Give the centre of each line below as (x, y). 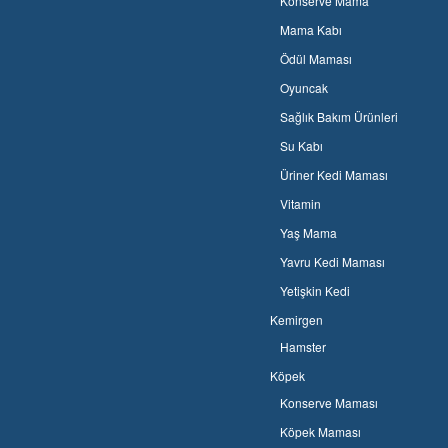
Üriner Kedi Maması (334, 175)
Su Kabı (302, 146)
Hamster (303, 347)
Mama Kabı (311, 30)
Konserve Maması (329, 403)
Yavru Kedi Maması (333, 262)
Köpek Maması (321, 432)
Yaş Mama (309, 233)
